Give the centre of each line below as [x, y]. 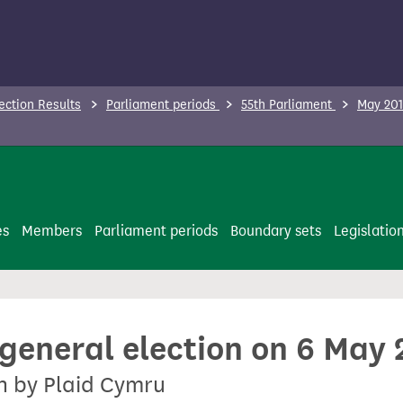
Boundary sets [276, 231]
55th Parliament [288, 105]
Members [52, 231]
